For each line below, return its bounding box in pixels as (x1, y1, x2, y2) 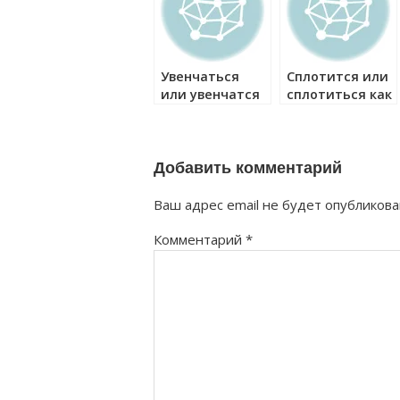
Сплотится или (287, 68, 388, 85)
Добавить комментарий (154, 159, 342, 177)
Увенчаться (161, 68, 239, 85)
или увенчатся (161, 86, 260, 103)
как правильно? (161, 104, 265, 121)
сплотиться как (287, 86, 392, 103)
